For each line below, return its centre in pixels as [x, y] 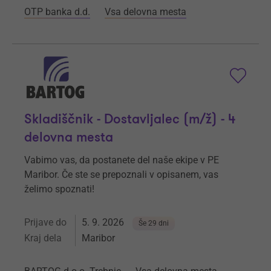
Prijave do [45, 223]
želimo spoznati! [59, 189]
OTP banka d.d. [57, 12]
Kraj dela [43, 238]
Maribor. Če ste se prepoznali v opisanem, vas [121, 175]
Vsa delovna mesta [145, 12]
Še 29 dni [154, 224]
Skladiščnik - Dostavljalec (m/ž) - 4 [130, 120]
